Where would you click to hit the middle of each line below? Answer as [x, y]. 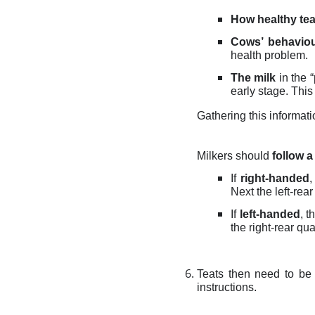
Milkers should [234, 156]
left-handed [270, 214]
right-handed [275, 178]
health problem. [269, 55]
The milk [253, 78]
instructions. [227, 287]
